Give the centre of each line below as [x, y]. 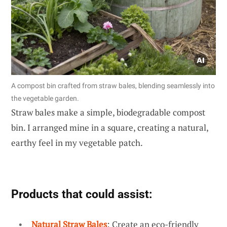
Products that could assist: [82, 194]
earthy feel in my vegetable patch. [77, 142]
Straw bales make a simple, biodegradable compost [108, 112]
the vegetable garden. [45, 98]
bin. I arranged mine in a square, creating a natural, [110, 127]
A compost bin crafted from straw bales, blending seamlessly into [113, 85]
